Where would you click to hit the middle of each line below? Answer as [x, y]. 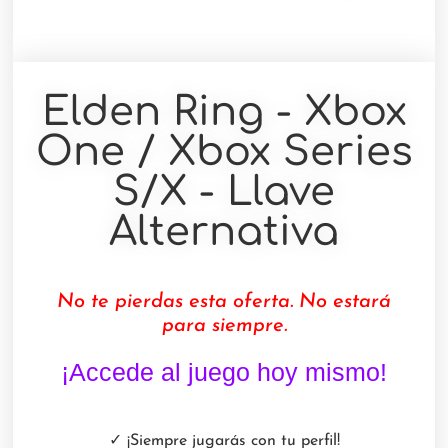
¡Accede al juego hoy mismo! [224, 371]
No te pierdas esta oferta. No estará [224, 301]
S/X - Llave [224, 191]
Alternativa [224, 231]
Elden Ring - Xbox [224, 111]
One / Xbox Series [224, 151]
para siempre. [224, 325]
